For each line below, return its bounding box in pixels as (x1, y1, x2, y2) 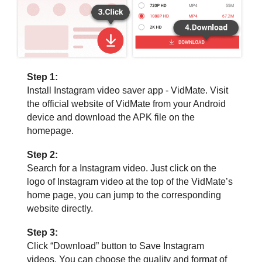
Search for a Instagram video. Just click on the (26, 163, 216, 174)
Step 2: (26, 150, 58, 160)
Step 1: (26, 72, 58, 82)
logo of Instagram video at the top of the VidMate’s (26, 177, 233, 187)
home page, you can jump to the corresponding (26, 190, 221, 201)
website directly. (26, 204, 93, 214)
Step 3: (26, 227, 58, 238)
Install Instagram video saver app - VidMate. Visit (26, 85, 228, 96)
